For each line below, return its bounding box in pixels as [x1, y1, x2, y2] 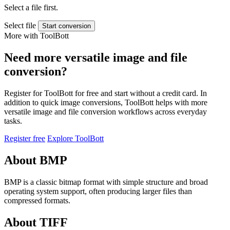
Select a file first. [4, 3, 58, 12]
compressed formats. [4, 196, 70, 205]
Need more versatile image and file [4, 51, 187, 65]
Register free [4, 134, 45, 143]
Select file [4, 21, 36, 30]
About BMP [4, 153, 67, 167]
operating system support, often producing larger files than [4, 186, 192, 196]
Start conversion [42, 22, 91, 30]
